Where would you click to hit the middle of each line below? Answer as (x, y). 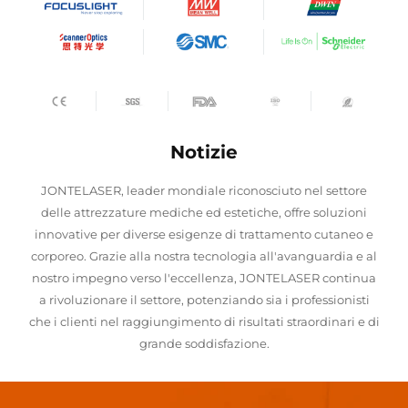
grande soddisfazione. (204, 344)
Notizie (204, 153)
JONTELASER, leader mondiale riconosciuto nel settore (204, 191)
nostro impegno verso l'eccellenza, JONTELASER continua (204, 278)
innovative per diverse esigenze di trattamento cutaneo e (204, 235)
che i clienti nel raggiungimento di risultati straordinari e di (204, 322)
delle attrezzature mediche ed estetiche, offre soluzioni (204, 213)
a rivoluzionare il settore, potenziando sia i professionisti (204, 300)
